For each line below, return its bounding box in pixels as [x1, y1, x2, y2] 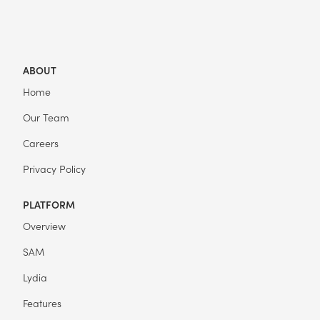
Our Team [23, 109, 69, 124]
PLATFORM [23, 196, 75, 211]
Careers [23, 135, 59, 150]
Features [23, 295, 61, 310]
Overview [23, 218, 66, 233]
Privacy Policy [23, 161, 86, 176]
